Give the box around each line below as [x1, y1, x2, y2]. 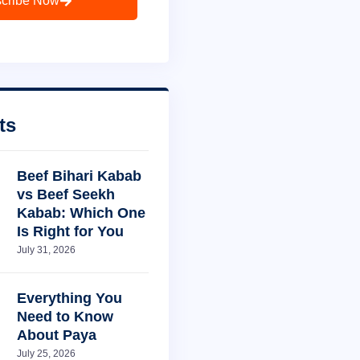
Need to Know [16, 309, 113, 325]
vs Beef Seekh [16, 186, 115, 203]
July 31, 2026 [16, 244, 76, 256]
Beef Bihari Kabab [16, 168, 141, 185]
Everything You [16, 290, 122, 307]
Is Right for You [16, 223, 124, 240]
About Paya [16, 327, 96, 344]
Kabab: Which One [16, 205, 145, 222]
